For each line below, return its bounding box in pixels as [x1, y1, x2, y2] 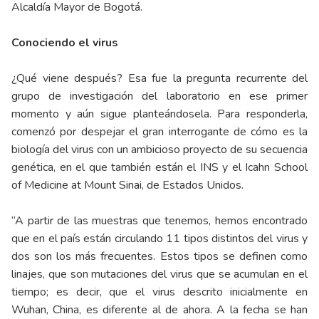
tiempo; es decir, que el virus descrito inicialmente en [11, 284, 308, 300]
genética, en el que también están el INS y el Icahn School [11, 159, 308, 176]
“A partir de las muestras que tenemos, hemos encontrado [11, 213, 308, 229]
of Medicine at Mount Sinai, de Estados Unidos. [11, 177, 244, 194]
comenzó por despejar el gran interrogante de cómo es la [11, 124, 308, 140]
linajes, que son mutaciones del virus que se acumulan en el [11, 266, 308, 283]
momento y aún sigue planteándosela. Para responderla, [11, 106, 308, 122]
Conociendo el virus [11, 35, 118, 51]
